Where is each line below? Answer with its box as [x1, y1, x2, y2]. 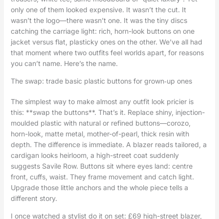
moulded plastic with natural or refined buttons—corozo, [10, 119, 191, 128]
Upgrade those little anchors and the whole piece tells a [10, 183, 188, 192]
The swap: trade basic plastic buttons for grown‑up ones [10, 77, 192, 86]
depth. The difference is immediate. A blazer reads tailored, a [10, 140, 207, 149]
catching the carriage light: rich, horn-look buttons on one [10, 27, 195, 36]
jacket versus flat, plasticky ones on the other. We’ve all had [10, 38, 202, 46]
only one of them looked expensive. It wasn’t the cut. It [10, 5, 186, 14]
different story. [10, 194, 57, 203]
